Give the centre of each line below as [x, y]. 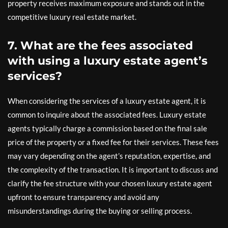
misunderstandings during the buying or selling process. [100, 211]
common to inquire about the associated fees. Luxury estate [107, 115]
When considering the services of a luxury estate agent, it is [107, 101]
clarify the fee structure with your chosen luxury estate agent [110, 183]
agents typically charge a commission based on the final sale [107, 128]
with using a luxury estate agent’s [108, 61]
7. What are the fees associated [100, 46]
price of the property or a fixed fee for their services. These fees [113, 142]
